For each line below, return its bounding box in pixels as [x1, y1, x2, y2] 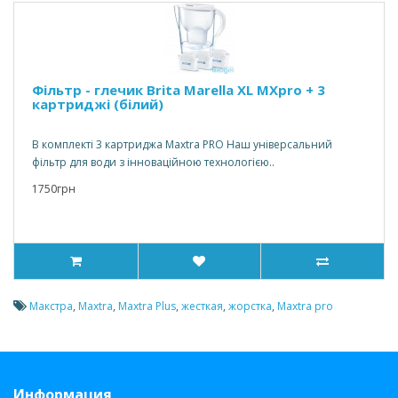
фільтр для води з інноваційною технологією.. [32, 155, 275, 170]
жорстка [228, 298, 272, 314]
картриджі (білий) [32, 95, 163, 113]
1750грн [32, 181, 76, 196]
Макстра [29, 298, 73, 314]
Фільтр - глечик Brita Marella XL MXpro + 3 [32, 81, 325, 99]
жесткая [181, 298, 223, 314]
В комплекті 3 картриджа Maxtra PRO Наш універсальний [32, 137, 332, 152]
